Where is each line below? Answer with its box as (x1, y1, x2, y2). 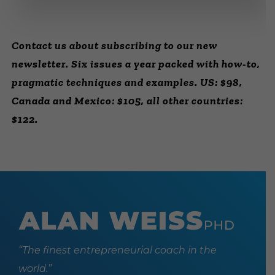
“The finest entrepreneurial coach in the (18, 244, 217, 256)
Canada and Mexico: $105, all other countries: (12, 94, 244, 107)
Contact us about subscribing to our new (12, 39, 218, 52)
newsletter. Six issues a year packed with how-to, (12, 57, 261, 71)
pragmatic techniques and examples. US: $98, (12, 76, 243, 89)
